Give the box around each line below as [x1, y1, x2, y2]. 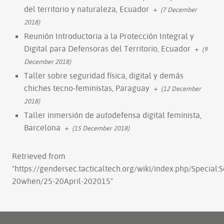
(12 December [161, 84, 201, 92]
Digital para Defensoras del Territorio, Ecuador [24, 43, 190, 53]
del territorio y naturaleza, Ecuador [24, 3, 149, 14]
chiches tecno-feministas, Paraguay [24, 82, 149, 93]
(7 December [160, 5, 197, 13]
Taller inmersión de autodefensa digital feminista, [24, 109, 201, 120]
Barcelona [24, 122, 60, 132]
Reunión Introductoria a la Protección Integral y [24, 30, 194, 41]
